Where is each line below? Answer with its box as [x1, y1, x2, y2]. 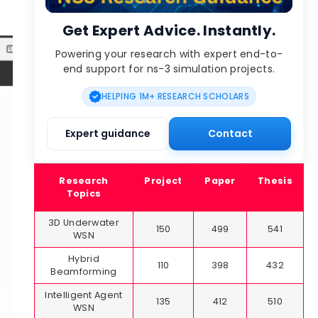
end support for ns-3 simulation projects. [62, 61, 275, 76]
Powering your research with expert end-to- [55, 46, 283, 61]
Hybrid [68, 253, 99, 265]
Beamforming [50, 265, 117, 278]
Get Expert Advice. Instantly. [62, 20, 276, 40]
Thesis [258, 175, 292, 187]
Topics [66, 187, 102, 200]
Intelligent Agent [45, 289, 123, 302]
